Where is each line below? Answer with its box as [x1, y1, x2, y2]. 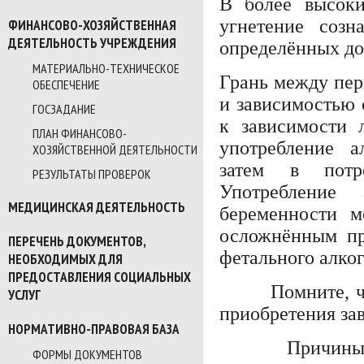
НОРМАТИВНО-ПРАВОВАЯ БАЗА [8, 320, 180, 338]
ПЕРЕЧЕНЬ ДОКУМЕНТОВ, [8, 232, 145, 250]
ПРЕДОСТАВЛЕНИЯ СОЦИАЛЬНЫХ [8, 268, 191, 286]
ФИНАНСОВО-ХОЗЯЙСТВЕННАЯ [8, 16, 176, 34]
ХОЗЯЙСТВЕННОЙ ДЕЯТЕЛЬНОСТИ [32, 141, 197, 158]
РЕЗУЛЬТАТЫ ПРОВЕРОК [32, 166, 151, 182]
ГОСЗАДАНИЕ [32, 101, 96, 117]
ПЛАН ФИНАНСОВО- [32, 125, 127, 141]
